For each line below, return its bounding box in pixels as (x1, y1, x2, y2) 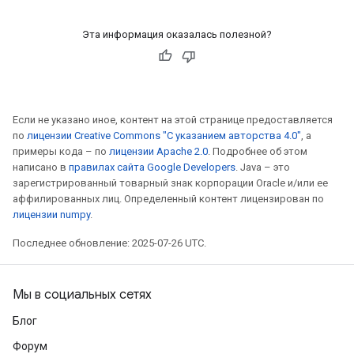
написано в (13, 161, 69, 173)
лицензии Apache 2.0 (109, 145, 208, 157)
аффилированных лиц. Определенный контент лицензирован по (13, 193, 324, 205)
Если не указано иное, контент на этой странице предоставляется (13, 114, 333, 126)
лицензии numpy (13, 209, 90, 220)
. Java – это (235, 161, 290, 173)
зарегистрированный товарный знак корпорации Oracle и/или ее (13, 177, 328, 189)
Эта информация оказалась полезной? (82, 28, 272, 40)
